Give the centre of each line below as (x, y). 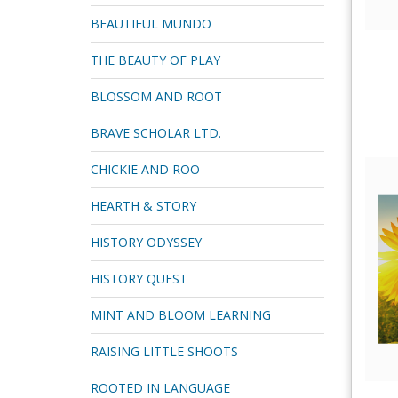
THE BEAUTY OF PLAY (155, 60)
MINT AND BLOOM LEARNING (181, 315)
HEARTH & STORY (143, 206)
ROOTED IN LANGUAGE (160, 388)
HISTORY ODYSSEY (146, 242)
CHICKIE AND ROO (145, 169)
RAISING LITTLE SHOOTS (164, 351)
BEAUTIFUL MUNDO (151, 24)
